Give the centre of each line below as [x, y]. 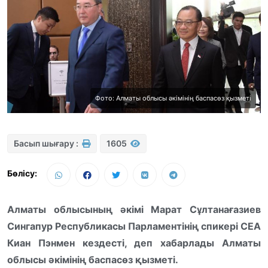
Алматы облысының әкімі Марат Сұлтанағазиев [134, 209]
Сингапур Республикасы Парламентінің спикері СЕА [134, 226]
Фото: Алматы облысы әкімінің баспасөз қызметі [173, 98]
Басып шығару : [47, 143]
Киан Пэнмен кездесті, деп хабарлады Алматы [134, 243]
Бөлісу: [22, 173]
